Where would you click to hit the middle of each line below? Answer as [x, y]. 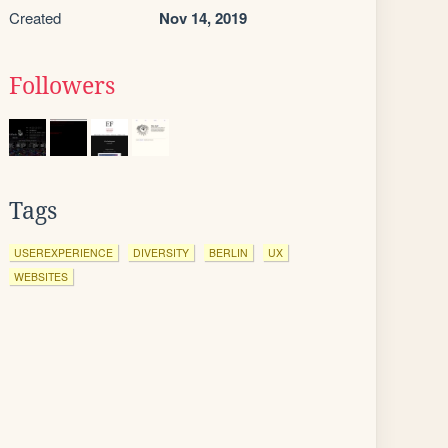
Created [35, 17]
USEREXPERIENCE [63, 252]
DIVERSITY [161, 252]
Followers [62, 86]
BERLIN [228, 252]
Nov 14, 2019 [203, 18]
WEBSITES [41, 276]
